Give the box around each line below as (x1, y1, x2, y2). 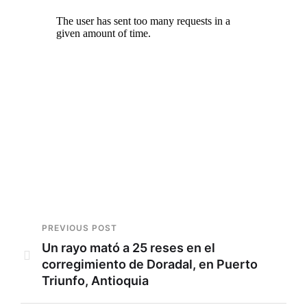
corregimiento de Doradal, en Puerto (42, 256, 258, 271)
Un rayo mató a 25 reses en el (42, 240, 215, 255)
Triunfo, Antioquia (42, 273, 149, 288)
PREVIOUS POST (42, 222, 117, 233)
